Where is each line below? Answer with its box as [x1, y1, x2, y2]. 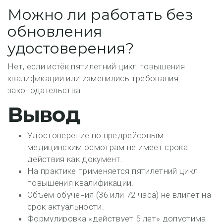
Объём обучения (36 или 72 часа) [27, 190, 161, 200]
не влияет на [161, 190, 211, 200]
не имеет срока [127, 142, 188, 152]
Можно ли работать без [7, 5, 193, 24]
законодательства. [7, 85, 83, 95]
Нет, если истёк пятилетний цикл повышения [7, 61, 185, 71]
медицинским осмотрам [27, 142, 127, 152]
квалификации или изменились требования [7, 73, 178, 83]
